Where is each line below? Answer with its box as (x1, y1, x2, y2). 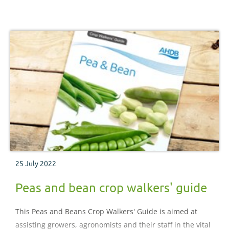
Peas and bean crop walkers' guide (15, 180, 207, 195)
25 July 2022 (15, 158, 56, 168)
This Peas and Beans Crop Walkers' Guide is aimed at (15, 207, 197, 217)
